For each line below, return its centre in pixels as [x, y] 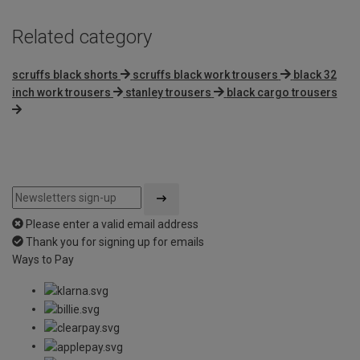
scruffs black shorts [65, 74]
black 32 [315, 74]
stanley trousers [169, 92]
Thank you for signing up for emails [115, 241]
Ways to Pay [43, 259]
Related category [82, 37]
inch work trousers [61, 92]
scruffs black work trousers [206, 74]
